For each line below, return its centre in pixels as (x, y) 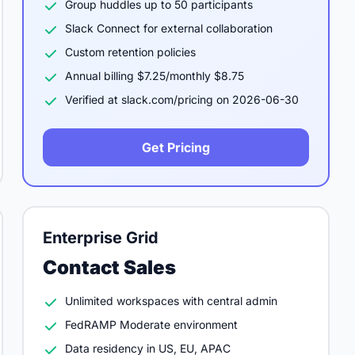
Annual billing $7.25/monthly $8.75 (155, 76)
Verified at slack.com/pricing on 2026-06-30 (182, 99)
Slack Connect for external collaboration (169, 28)
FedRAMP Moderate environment (151, 324)
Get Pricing (176, 147)
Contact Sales (109, 267)
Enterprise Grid (101, 238)
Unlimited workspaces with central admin (171, 301)
